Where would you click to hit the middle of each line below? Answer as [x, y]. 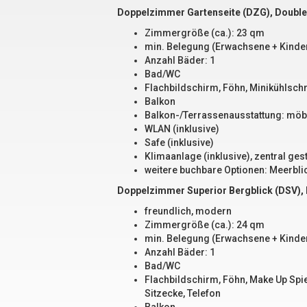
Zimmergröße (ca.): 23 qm [205, 33]
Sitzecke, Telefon [183, 293]
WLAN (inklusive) [182, 129]
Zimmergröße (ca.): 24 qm [205, 225]
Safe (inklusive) [179, 143]
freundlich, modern [188, 211]
